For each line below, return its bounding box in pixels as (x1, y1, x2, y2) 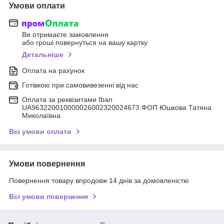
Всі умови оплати (9, 127, 71, 136)
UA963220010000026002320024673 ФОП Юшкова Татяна (22, 103, 211, 112)
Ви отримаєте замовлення (22, 30, 108, 39)
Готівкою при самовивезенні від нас (22, 81, 138, 89)
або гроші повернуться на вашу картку (22, 38, 147, 47)
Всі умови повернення (9, 192, 88, 201)
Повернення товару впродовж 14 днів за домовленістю (9, 176, 189, 185)
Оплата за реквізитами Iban (22, 95, 112, 104)
